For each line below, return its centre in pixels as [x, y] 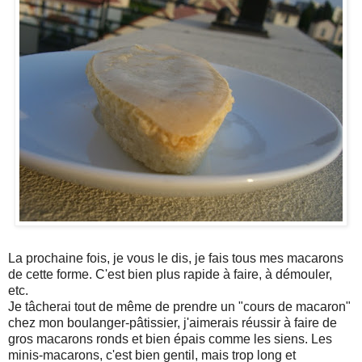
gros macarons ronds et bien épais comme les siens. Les [170, 339]
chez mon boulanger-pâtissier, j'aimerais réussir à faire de [173, 322]
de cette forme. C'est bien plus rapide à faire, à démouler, [170, 274]
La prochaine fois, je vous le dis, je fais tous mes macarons [176, 258]
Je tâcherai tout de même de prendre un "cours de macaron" [179, 306]
